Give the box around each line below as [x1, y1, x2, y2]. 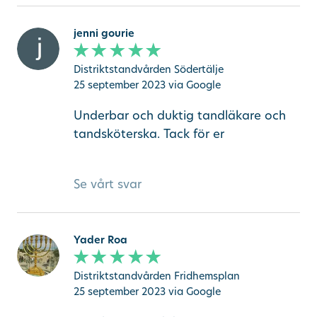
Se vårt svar [73, 175, 142, 192]
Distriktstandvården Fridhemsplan [73, 269, 240, 283]
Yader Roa [73, 232, 127, 246]
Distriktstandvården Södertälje [73, 62, 224, 76]
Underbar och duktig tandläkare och [73, 106, 286, 123]
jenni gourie [73, 25, 134, 40]
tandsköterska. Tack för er [73, 125, 224, 142]
